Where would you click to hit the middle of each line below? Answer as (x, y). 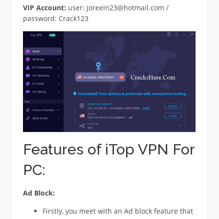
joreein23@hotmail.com (125, 7)
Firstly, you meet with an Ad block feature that (118, 211)
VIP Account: (45, 7)
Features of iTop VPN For (109, 149)
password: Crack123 (55, 18)
